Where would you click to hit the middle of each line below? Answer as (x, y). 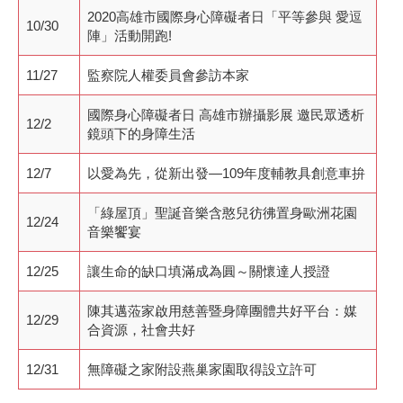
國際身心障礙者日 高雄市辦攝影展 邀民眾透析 (226, 114)
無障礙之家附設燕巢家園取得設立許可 (202, 369)
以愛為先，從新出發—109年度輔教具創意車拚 (226, 173)
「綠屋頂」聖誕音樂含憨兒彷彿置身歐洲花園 (222, 212)
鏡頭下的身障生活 (141, 133)
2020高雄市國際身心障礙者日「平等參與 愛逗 (225, 16)
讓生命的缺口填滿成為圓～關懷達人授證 (209, 271)
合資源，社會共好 (141, 329)
